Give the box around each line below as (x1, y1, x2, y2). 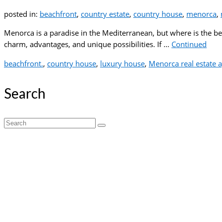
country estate (81, 9, 129, 19)
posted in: (4, 9, 40, 19)
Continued (171, 39, 207, 50)
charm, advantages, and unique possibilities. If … (4, 39, 171, 50)
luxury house (100, 58, 145, 69)
